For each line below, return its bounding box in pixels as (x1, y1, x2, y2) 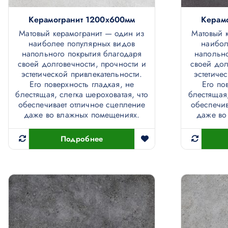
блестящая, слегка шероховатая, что (15, 88, 148, 100)
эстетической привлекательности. (21, 68, 142, 80)
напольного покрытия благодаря (21, 47, 142, 60)
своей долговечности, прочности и (17, 58, 146, 70)
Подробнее (60, 133, 103, 145)
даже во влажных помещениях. (23, 108, 140, 121)
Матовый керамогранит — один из (19, 27, 145, 39)
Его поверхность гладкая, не (29, 78, 134, 90)
